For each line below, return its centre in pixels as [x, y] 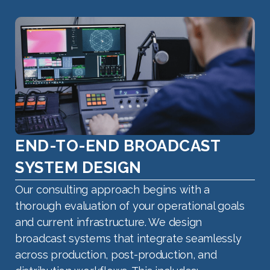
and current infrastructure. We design [109, 222]
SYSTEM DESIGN [78, 167]
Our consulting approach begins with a [113, 189]
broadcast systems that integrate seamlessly [128, 238]
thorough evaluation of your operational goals [130, 206]
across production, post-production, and [116, 254]
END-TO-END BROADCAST [118, 146]
